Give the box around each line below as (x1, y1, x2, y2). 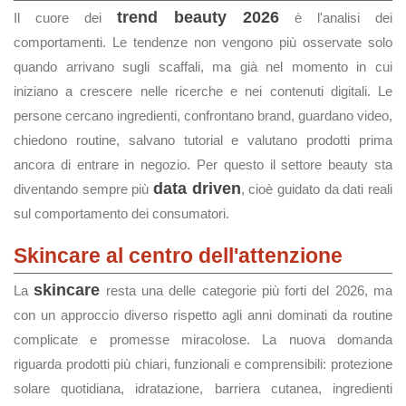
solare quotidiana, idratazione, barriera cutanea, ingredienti (14, 381, 392, 396)
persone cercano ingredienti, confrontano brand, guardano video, (14, 108, 392, 123)
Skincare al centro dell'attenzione (14, 244, 343, 267)
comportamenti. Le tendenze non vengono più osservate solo (14, 34, 392, 50)
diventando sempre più (14, 181, 153, 197)
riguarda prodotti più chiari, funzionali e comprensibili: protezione (14, 356, 392, 372)
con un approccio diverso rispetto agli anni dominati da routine (14, 307, 392, 323)
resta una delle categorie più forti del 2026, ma (100, 283, 393, 298)
